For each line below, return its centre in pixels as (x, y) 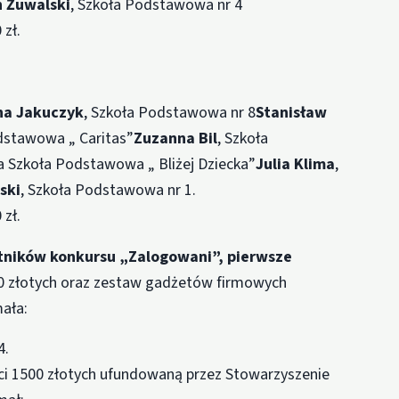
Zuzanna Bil (176, 138)
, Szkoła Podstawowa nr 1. (109, 190)
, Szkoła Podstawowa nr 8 (170, 112)
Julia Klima (296, 164)
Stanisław (292, 112)
